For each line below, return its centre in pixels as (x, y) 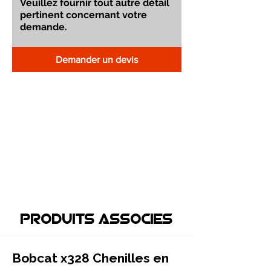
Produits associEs (97, 220)
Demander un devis (96, 60)
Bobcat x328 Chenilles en (90, 258)
